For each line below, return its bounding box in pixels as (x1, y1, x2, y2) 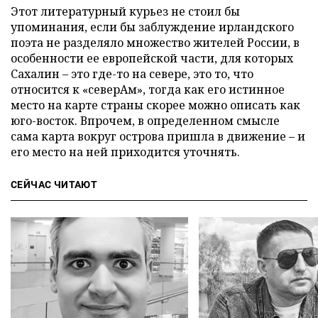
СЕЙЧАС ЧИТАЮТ (11, 178, 98, 190)
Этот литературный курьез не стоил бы (11, 3, 240, 19)
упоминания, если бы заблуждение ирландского (11, 18, 294, 35)
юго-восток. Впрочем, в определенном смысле (11, 112, 280, 128)
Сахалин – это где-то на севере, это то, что (11, 65, 253, 82)
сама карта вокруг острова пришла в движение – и (11, 128, 305, 144)
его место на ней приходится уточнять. (11, 143, 240, 160)
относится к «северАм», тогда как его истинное (11, 81, 285, 97)
